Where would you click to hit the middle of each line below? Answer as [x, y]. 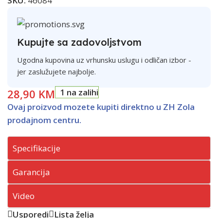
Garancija [31, 172]
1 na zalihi [79, 92]
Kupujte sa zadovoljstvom [79, 42]
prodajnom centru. [44, 120]
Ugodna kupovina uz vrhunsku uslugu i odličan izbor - [104, 60]
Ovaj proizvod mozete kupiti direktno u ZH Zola [101, 107]
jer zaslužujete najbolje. [56, 71]
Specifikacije [36, 148]
